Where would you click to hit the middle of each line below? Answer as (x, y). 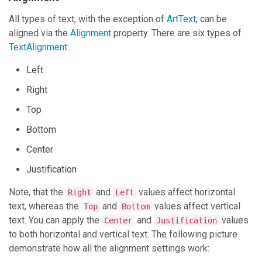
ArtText (181, 19)
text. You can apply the (55, 220)
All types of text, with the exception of (88, 19)
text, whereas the (45, 206)
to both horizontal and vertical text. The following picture (123, 235)
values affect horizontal (186, 192)
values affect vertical (196, 206)
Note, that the (37, 192)
